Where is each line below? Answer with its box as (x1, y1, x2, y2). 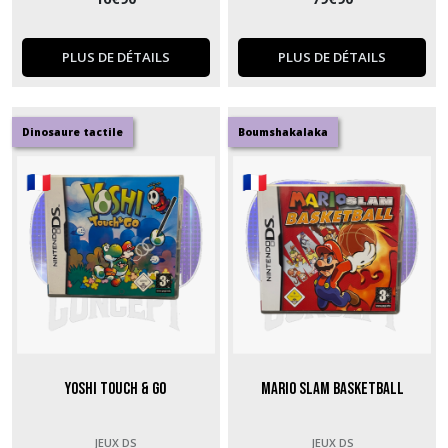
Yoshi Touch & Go (65, 379, 167, 400)
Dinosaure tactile (22, 125, 123, 140)
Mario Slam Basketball (260, 379, 404, 400)
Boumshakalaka (238, 125, 329, 140)
